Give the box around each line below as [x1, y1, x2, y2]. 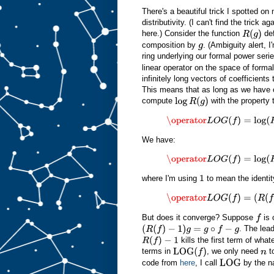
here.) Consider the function [142, 29, 242, 39]
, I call [195, 257, 220, 267]
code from [142, 257, 180, 267]
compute [142, 96, 175, 106]
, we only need [207, 246, 261, 256]
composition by [142, 40, 198, 50]
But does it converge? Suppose [142, 212, 256, 222]
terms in [142, 246, 173, 256]
